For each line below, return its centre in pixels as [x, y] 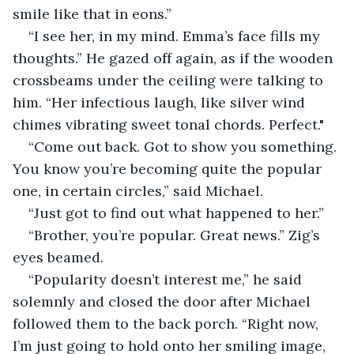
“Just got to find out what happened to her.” [176, 213]
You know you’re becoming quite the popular [169, 168]
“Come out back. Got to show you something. [185, 146]
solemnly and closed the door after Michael [164, 301]
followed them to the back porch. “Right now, [168, 323]
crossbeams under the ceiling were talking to [170, 80]
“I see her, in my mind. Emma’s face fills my [176, 36]
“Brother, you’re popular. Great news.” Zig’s [176, 235]
